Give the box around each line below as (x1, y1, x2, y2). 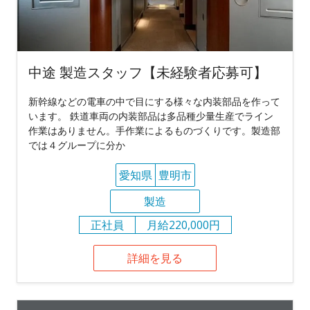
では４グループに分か (28, 138, 125, 152)
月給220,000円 (146, 217, 220, 232)
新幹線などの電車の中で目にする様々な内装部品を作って (28, 94, 280, 108)
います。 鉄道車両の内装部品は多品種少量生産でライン (28, 109, 273, 122)
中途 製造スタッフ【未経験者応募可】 (28, 62, 267, 82)
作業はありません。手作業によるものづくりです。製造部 (28, 123, 280, 137)
